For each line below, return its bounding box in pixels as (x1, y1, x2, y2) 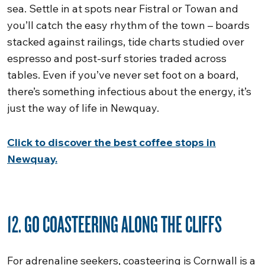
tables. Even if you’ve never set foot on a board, (7, 68, 238, 82)
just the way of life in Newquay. (7, 101, 159, 115)
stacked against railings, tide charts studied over (7, 35, 244, 49)
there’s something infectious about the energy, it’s (7, 85, 251, 98)
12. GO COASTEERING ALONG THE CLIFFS (7, 209, 222, 238)
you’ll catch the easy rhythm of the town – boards (7, 18, 250, 32)
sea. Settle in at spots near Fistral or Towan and (7, 2, 238, 15)
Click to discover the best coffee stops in (7, 135, 216, 149)
